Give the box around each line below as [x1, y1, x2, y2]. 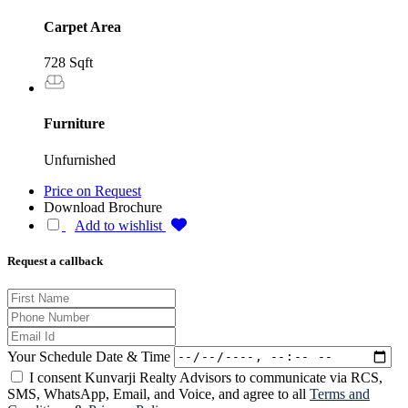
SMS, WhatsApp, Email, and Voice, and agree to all [7, 385, 310, 402]
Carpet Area [44, 18, 121, 35]
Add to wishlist [75, 217, 166, 233]
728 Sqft [44, 55, 93, 71]
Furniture [44, 116, 105, 132]
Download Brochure [44, 199, 162, 215]
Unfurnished [44, 151, 116, 168]
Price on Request [44, 182, 141, 199]
